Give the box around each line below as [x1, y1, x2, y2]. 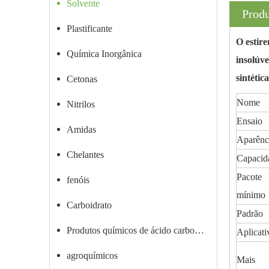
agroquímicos [67, 250, 118, 261]
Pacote [237, 172, 262, 182]
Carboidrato [67, 200, 112, 210]
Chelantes [67, 150, 104, 160]
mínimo [237, 190, 265, 200]
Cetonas [67, 74, 97, 84]
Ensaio [237, 116, 262, 126]
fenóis [67, 175, 89, 185]
